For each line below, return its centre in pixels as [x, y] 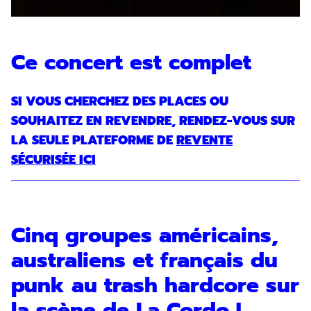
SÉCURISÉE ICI [53, 160]
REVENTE [204, 140]
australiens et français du [144, 260]
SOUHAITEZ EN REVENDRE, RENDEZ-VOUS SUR [153, 121]
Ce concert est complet [131, 62]
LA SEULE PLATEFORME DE [94, 140]
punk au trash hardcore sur [155, 285]
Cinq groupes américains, [145, 235]
